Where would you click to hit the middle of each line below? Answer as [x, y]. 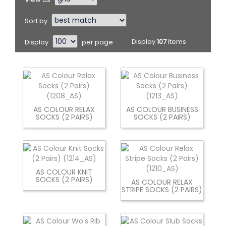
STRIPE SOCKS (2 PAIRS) [162, 189]
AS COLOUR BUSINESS [162, 109]
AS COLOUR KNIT [64, 172]
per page [97, 42]
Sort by [36, 21]
